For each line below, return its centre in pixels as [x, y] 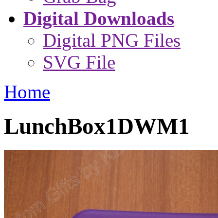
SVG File [79, 62]
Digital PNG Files [112, 40]
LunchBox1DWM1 [97, 126]
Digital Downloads [99, 18]
